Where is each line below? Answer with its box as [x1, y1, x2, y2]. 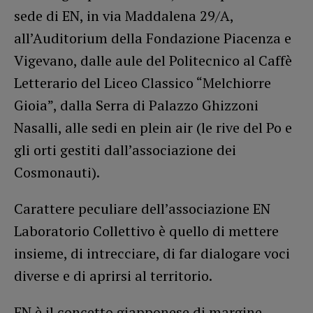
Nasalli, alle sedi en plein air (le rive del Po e [14, 117, 292, 137]
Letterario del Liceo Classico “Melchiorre [14, 73, 271, 92]
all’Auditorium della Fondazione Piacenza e [14, 28, 291, 48]
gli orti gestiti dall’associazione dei [14, 140, 236, 159]
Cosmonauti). [14, 162, 100, 182]
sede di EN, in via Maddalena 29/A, [14, 6, 233, 25]
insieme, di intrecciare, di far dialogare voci [14, 243, 290, 263]
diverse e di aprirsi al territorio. [14, 265, 212, 285]
